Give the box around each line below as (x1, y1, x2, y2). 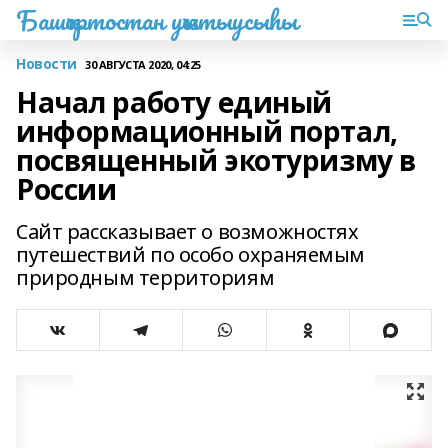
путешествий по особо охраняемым (16, 241, 365, 268)
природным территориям (16, 264, 275, 291)
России (16, 170, 117, 208)
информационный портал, (16, 112, 398, 150)
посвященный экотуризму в (16, 141, 416, 179)
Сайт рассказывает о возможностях (16, 218, 359, 245)
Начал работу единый (16, 83, 333, 121)
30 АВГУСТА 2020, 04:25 (85, 56, 201, 72)
